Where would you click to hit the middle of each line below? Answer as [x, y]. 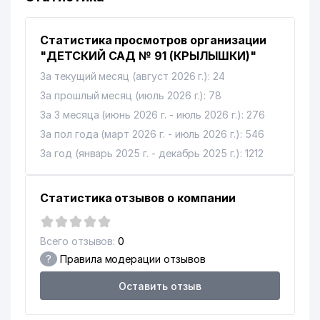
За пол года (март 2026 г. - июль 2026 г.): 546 [152, 134]
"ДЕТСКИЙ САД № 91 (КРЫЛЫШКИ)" [148, 56]
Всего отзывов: [78, 241]
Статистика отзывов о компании [138, 198]
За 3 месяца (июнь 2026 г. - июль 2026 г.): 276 [152, 115]
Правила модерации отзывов [131, 259]
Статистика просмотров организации [154, 40]
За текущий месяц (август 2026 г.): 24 [133, 76]
